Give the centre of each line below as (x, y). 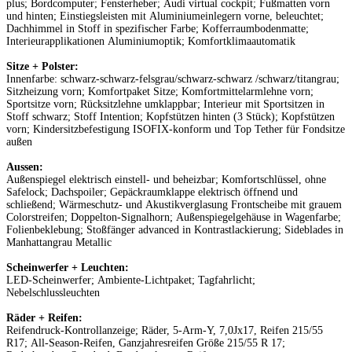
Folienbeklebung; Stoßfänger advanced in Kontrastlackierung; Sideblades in (175, 229)
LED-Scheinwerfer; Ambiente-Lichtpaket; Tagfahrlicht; (131, 280)
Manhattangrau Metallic (59, 242)
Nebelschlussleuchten (53, 292)
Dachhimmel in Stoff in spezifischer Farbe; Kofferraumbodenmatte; (158, 28)
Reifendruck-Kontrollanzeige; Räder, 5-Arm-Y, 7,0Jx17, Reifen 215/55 (165, 330)
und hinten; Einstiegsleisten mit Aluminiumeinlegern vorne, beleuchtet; (165, 16)
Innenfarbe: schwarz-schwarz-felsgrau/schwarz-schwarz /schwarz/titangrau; (173, 79)
